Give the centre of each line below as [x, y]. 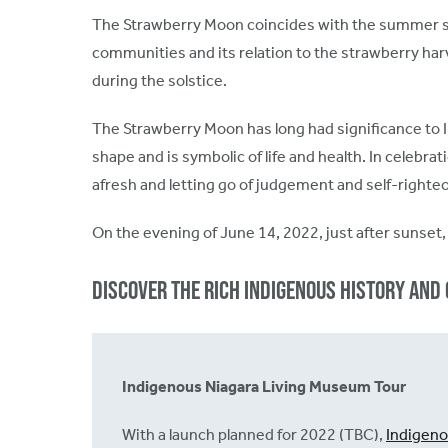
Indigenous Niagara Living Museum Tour [264, 387]
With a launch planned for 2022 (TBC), [254, 435]
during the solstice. [159, 81]
